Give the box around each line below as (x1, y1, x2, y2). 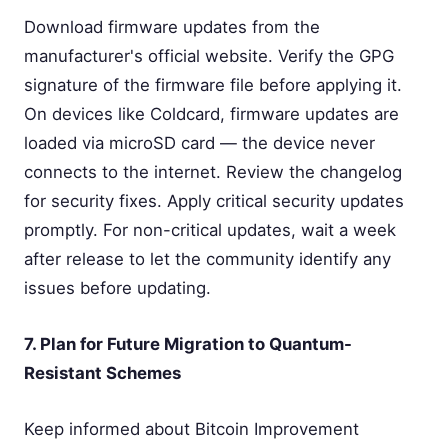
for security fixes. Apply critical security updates (24, 190, 404, 211)
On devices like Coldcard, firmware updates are (24, 103, 399, 124)
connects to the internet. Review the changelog (24, 161, 402, 182)
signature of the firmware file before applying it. (24, 74, 402, 95)
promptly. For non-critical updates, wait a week (24, 219, 396, 240)
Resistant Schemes (24, 362, 181, 383)
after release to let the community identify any (24, 248, 391, 269)
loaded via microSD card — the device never (24, 132, 375, 153)
